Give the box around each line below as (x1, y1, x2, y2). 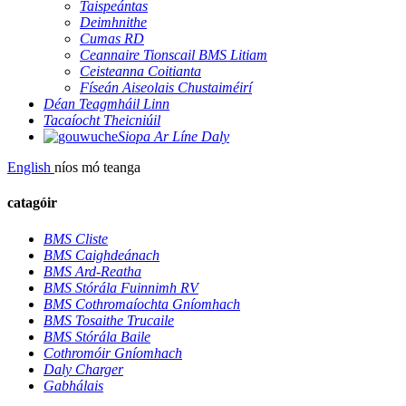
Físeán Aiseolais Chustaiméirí (80, 80, 252, 95)
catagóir (7, 195, 57, 211)
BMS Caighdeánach (43, 246, 159, 263)
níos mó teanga (54, 159, 140, 175)
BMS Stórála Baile (43, 328, 150, 344)
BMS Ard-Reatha (43, 263, 141, 279)
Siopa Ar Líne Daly (118, 129, 229, 144)
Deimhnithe (80, 14, 147, 30)
